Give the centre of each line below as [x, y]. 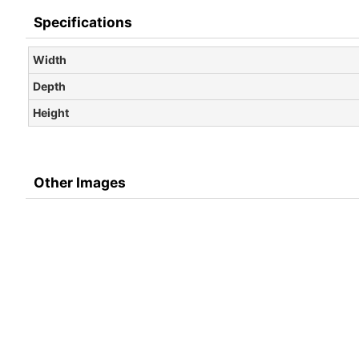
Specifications [83, 22]
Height [51, 112]
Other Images [80, 182]
